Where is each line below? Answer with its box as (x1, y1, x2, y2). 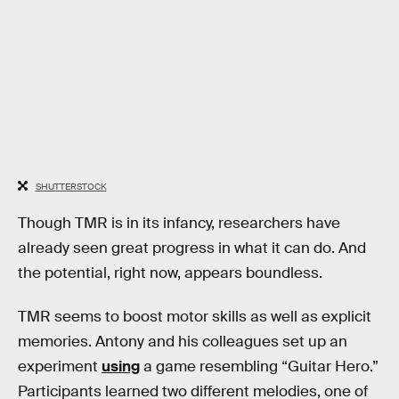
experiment (18, 357, 102, 377)
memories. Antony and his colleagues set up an (18, 332, 347, 352)
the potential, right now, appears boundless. (18, 263, 322, 282)
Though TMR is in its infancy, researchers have (18, 213, 340, 232)
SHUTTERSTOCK (35, 181, 107, 192)
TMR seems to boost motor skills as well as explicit (18, 307, 371, 327)
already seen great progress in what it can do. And (18, 238, 366, 257)
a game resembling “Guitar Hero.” (140, 357, 379, 377)
